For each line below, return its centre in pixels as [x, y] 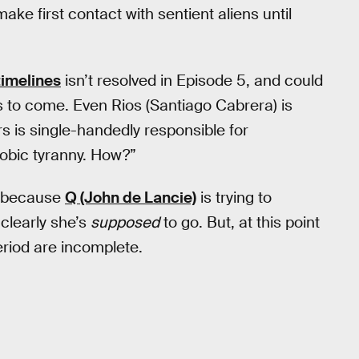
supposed [125, 222]
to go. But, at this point [240, 222]
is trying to [234, 197]
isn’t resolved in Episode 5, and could [192, 81]
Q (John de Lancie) [131, 197]
